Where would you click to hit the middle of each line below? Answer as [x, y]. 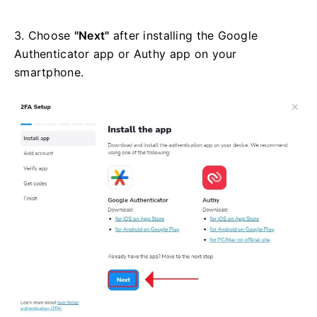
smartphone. [49, 73]
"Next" [92, 36]
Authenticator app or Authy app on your [126, 54]
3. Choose [44, 36]
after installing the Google [184, 36]
